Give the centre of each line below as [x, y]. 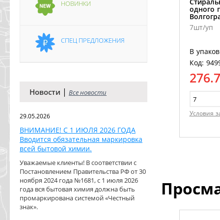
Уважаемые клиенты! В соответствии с [78, 163]
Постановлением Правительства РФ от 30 [83, 171]
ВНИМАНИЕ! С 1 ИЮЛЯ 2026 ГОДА [78, 130]
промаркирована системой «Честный [77, 198]
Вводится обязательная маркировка [81, 139]
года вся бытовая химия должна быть [77, 189]
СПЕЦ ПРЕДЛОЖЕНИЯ [93, 40]
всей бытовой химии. [56, 149]
